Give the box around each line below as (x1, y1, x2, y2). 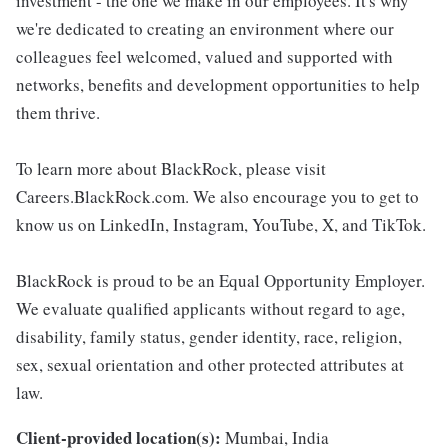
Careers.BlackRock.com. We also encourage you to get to (16, 185, 419, 209)
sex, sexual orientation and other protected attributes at (16, 353, 404, 377)
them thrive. (16, 101, 100, 125)
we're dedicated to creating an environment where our (16, 17, 394, 41)
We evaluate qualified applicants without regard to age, (16, 297, 405, 321)
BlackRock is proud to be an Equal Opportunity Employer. (16, 269, 425, 293)
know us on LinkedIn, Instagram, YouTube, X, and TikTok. (16, 213, 426, 237)
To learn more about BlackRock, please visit (16, 157, 326, 181)
